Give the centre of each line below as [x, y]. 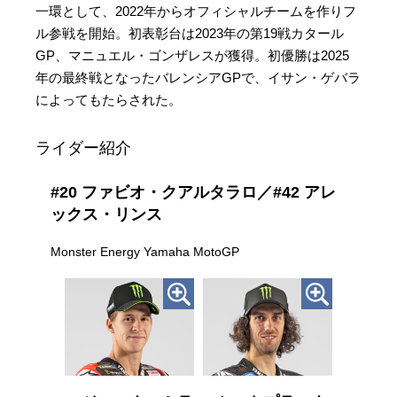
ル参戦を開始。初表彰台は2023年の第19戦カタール [190, 34]
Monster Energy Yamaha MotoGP [145, 252]
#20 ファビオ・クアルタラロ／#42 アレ [194, 193]
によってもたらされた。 [109, 100]
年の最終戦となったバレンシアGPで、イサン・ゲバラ [198, 78]
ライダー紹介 [84, 148]
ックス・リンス [107, 215]
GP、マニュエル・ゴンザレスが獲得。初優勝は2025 [193, 56]
